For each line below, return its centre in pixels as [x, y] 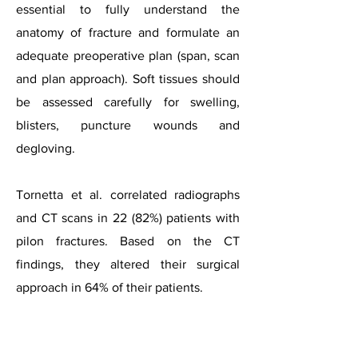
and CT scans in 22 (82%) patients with [128, 218]
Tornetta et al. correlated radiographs [128, 195]
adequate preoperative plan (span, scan [128, 56]
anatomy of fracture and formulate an [128, 32]
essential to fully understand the [128, 9]
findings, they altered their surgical [128, 264]
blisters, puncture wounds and [128, 125]
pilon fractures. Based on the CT [128, 241]
